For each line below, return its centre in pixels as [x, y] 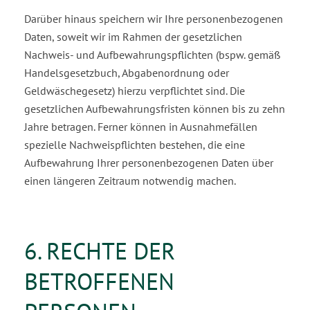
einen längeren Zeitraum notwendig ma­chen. [130, 181]
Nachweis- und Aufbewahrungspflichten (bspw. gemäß [152, 55]
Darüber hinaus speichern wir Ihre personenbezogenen [154, 19]
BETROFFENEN [99, 281]
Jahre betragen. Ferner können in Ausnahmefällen [141, 127]
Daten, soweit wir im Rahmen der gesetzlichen [133, 37]
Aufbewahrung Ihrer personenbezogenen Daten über [149, 163]
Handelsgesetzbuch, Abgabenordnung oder [127, 73]
